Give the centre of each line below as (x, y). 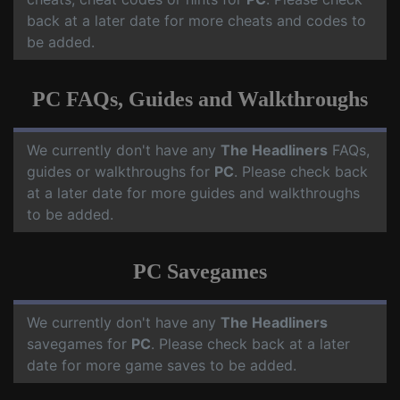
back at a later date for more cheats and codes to (196, 21)
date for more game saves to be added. (162, 365)
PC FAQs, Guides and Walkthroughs (200, 99)
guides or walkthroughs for (121, 171)
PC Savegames (200, 271)
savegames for (79, 344)
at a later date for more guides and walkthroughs (193, 193)
